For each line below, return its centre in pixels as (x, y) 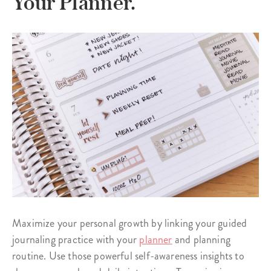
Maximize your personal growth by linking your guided (130, 223)
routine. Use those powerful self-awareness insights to (128, 256)
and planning (201, 239)
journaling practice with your (76, 239)
